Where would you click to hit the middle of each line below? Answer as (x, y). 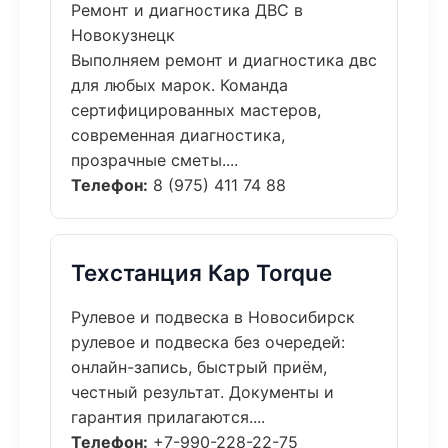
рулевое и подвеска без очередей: (208, 342)
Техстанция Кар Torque (201, 272)
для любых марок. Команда (179, 85)
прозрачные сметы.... (154, 160)
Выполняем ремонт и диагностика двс (224, 60)
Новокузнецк (123, 35)
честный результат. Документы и (202, 392)
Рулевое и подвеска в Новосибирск (213, 317)
